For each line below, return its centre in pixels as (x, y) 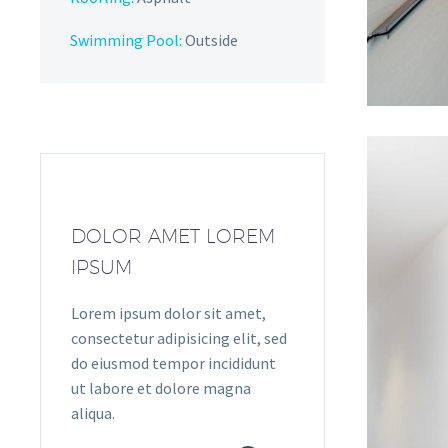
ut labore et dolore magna (161, 387)
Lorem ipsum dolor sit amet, (168, 312)
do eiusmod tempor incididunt (173, 362)
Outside (210, 39)
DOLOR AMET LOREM (173, 236)
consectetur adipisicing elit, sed (179, 337)
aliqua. (93, 412)
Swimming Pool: (126, 39)
